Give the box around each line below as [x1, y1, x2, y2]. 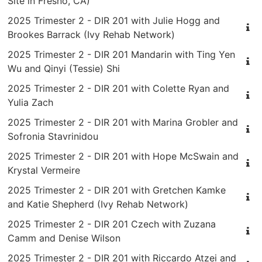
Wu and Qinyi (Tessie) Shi [8, 62, 120, 74]
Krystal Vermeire [8, 164, 80, 176]
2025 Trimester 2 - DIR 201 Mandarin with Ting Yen [8, 48, 235, 60]
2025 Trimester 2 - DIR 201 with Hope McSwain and [8, 150, 239, 162]
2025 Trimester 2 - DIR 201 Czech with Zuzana [8, 218, 216, 230]
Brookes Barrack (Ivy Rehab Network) [8, 28, 175, 40]
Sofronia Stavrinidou [8, 130, 98, 142]
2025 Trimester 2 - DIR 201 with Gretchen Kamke [8, 184, 226, 196]
